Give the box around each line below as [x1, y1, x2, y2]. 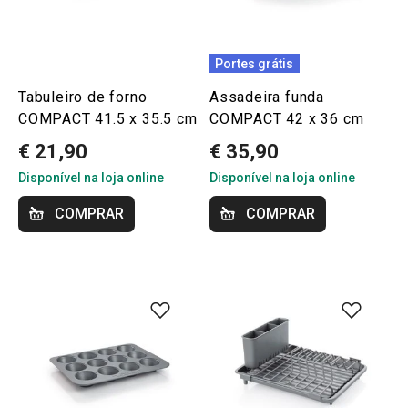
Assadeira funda [209, 88, 325, 106]
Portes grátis [215, 56, 294, 71]
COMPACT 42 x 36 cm [209, 110, 364, 127]
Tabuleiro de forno [18, 88, 148, 106]
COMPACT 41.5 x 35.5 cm [18, 110, 198, 127]
